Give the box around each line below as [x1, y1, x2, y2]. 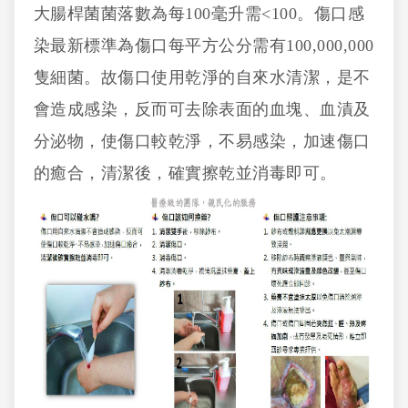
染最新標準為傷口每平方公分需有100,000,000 [33, 36, 374, 55]
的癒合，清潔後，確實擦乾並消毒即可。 [33, 164, 337, 182]
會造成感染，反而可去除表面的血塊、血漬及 [33, 100, 371, 118]
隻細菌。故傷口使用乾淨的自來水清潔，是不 [33, 68, 371, 87]
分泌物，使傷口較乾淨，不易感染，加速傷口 [33, 132, 371, 150]
